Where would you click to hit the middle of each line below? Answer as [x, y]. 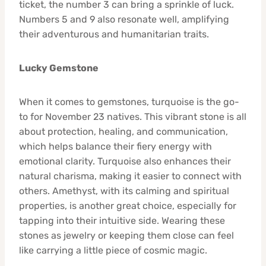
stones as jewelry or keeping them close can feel [126, 235]
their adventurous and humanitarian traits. [114, 34]
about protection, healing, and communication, [123, 131]
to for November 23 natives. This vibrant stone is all [133, 116]
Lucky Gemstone [59, 68]
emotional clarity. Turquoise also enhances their [125, 161]
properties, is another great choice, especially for [128, 205]
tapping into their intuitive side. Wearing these [122, 220]
